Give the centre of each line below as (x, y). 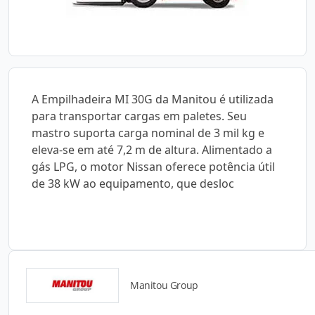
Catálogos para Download (157, 294)
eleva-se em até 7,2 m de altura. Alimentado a (152, 150)
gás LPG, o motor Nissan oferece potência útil (153, 167)
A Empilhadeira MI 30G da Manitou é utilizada (153, 99)
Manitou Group (164, 285)
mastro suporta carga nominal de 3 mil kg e (148, 133)
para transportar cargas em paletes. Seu (139, 116)
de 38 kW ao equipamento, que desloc (133, 184)
